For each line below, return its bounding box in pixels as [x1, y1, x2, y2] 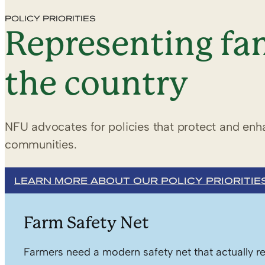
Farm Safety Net [24, 213, 149, 232]
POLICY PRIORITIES [5, 12, 96, 24]
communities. [5, 137, 77, 151]
